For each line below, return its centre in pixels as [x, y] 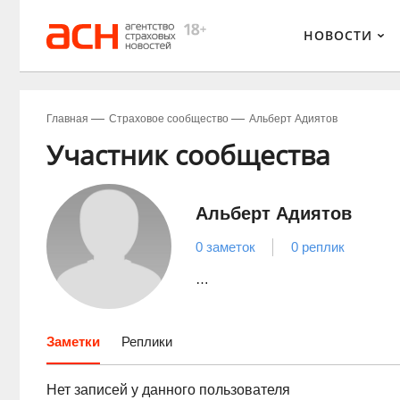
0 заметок [225, 247]
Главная [67, 119]
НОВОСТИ [338, 35]
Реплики [147, 342]
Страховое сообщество [169, 119]
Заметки [73, 342]
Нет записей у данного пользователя [168, 390]
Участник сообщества [188, 155]
